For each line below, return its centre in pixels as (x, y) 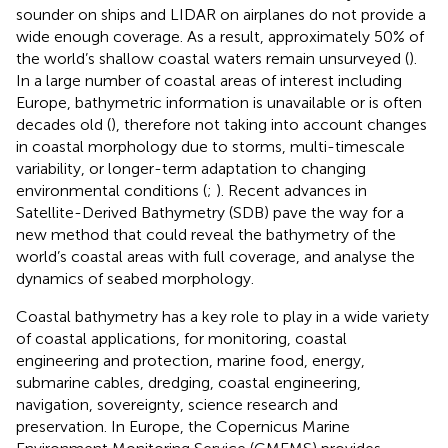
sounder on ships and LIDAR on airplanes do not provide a (221, 14)
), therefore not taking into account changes (269, 124)
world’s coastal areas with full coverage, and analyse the (215, 256)
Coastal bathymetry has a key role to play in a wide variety (222, 316)
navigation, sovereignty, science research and (177, 404)
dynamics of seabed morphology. (135, 278)
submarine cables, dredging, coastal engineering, (188, 382)
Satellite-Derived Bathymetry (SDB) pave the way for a (210, 212)
